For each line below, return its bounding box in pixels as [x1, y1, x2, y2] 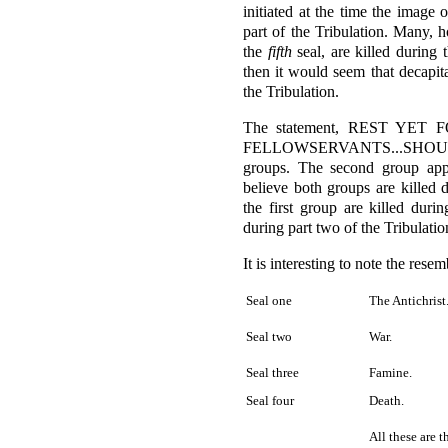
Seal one [246, 293, 292, 308]
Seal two [246, 329, 292, 344]
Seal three [246, 365, 299, 380]
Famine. [369, 365, 412, 380]
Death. [369, 393, 404, 408]
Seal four [246, 393, 294, 408]
